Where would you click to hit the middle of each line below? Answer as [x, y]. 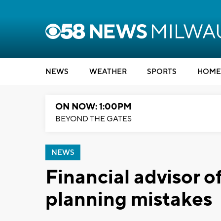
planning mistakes [129, 200]
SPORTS [162, 72]
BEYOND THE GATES [93, 119]
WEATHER [108, 72]
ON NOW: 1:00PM [93, 107]
